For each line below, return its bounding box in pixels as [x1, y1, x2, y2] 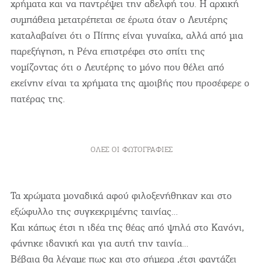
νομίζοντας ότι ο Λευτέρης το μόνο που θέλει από [10, 60, 224, 74]
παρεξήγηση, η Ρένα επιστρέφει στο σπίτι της [10, 45, 205, 58]
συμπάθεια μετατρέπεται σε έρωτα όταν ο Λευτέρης [10, 13, 228, 26]
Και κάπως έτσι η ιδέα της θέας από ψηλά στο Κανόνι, [10, 221, 244, 234]
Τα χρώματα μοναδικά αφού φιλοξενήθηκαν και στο [10, 189, 232, 203]
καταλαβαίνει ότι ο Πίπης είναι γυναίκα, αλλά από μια [10, 29, 243, 42]
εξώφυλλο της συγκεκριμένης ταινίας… [10, 205, 178, 218]
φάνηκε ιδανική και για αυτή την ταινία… [10, 237, 188, 250]
